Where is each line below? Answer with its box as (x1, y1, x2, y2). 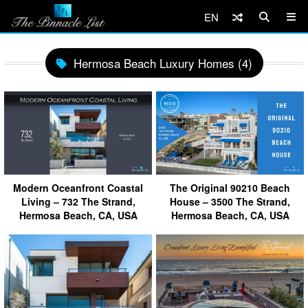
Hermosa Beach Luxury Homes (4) (73, 54, 252, 71)
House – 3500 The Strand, (170, 194, 290, 208)
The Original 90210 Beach (170, 180, 290, 195)
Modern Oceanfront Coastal (13, 180, 143, 195)
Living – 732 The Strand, (21, 194, 135, 208)
